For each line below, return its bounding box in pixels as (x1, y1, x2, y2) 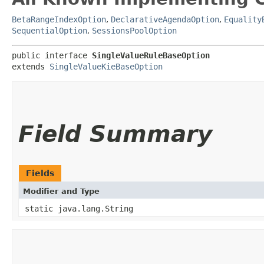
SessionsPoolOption (92, 25, 177, 35)
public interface (12, 50, 92, 60)
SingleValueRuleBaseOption (92, 50, 210, 60)
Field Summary (18, 120, 212, 147)
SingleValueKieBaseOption (49, 61, 163, 71)
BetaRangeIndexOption (12, 14, 106, 24)
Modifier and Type (23, 186, 100, 196)
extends (12, 61, 49, 71)
